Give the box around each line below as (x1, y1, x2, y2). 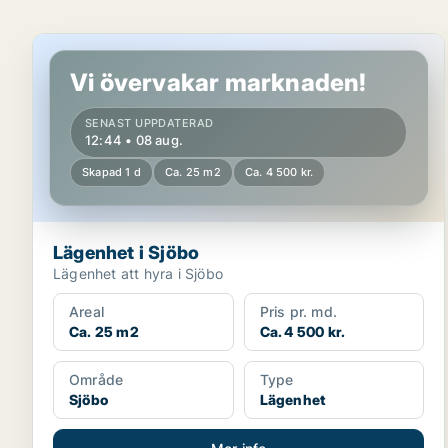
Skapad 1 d (82, 165, 141, 179)
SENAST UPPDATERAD (85, 116, 214, 130)
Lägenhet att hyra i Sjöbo (53, 265, 223, 282)
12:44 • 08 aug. (85, 132, 183, 148)
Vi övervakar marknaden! (70, 68, 367, 97)
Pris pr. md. (259, 303, 338, 320)
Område (69, 371, 124, 388)
